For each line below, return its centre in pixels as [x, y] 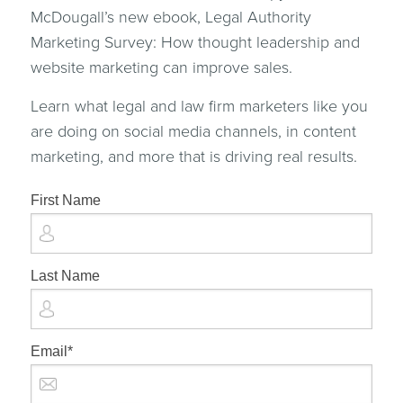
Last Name [65, 276]
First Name [65, 201]
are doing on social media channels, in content [193, 132]
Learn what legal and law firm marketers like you [199, 107]
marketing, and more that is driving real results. [193, 157]
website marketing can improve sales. [161, 68]
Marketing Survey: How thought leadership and [195, 43]
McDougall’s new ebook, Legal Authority [170, 18]
